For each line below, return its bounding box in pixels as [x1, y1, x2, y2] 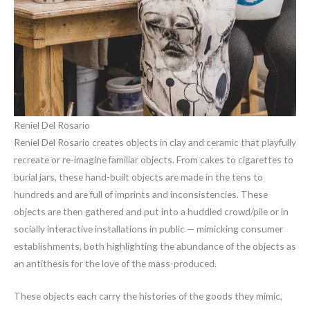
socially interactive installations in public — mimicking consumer [14, 222, 283, 235]
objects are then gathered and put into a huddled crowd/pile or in [14, 205, 289, 217]
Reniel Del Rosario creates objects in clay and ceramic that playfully [14, 136, 296, 148]
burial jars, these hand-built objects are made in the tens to [14, 170, 263, 183]
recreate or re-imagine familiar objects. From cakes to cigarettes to [14, 153, 293, 165]
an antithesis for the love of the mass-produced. [14, 257, 217, 269]
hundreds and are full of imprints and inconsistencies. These [14, 188, 268, 200]
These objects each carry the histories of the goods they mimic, [14, 289, 282, 302]
